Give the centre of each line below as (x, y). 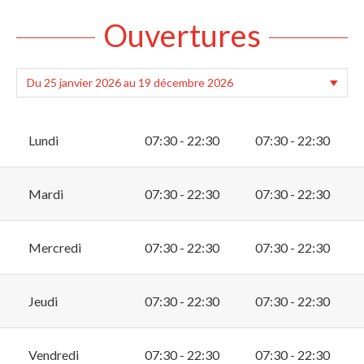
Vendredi (54, 354)
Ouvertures (182, 35)
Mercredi (55, 247)
